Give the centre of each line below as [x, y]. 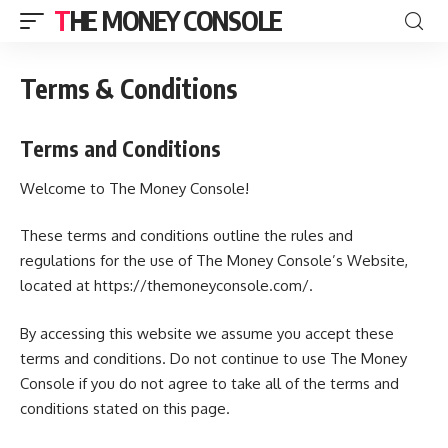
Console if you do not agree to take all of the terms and [209, 383]
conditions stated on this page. [125, 408]
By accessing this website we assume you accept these [207, 333]
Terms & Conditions [128, 88]
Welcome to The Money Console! [134, 188]
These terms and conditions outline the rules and [186, 235]
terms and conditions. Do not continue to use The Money [213, 358]
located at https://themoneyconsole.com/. [166, 285]
